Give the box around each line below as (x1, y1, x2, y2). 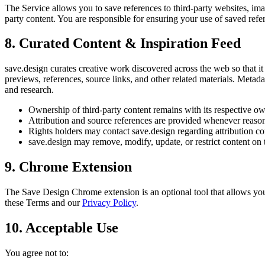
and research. (5, 85, 54, 95)
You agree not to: (5, 248, 69, 258)
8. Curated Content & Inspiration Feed (5, 35, 241, 51)
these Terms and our (5, 198, 80, 208)
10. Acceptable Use (5, 220, 118, 236)
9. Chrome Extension (5, 159, 132, 175)
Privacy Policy (82, 198, 136, 208)
